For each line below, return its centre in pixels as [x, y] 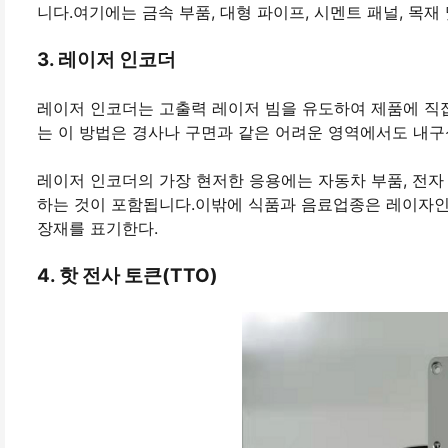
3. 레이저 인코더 [106, 60]
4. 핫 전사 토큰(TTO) [127, 276]
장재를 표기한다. [97, 228]
